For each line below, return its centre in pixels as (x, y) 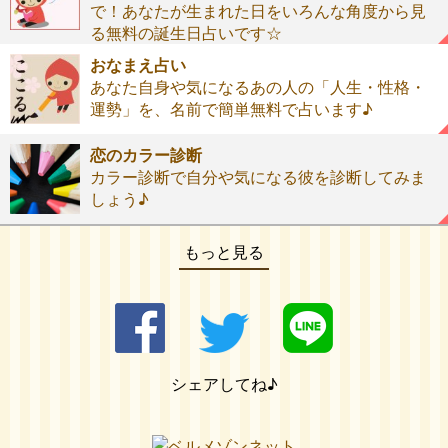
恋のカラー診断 (146, 155)
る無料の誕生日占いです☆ (186, 33)
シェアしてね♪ (224, 384)
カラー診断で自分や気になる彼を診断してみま (258, 177)
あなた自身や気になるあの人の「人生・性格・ (258, 87)
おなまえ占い (138, 65)
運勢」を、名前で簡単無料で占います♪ (231, 109)
